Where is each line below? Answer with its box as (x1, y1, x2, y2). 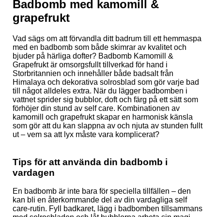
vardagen (13, 167, 55, 178)
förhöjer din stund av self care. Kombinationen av (13, 104, 180, 113)
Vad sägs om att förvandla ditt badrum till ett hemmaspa (13, 34, 201, 43)
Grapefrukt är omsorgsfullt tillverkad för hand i (13, 61, 168, 69)
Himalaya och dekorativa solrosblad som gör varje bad (13, 78, 199, 87)
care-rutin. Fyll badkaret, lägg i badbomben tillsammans (13, 204, 202, 213)
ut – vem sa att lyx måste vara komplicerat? (13, 130, 159, 139)
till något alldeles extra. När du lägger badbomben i (13, 87, 187, 95)
